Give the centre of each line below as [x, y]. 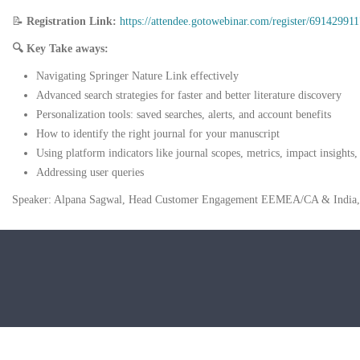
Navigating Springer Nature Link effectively [137, 76]
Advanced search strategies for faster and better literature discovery [189, 95]
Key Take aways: [67, 48]
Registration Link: [72, 21]
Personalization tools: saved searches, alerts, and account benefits [184, 114]
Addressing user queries [90, 172]
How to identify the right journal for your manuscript [158, 133]
